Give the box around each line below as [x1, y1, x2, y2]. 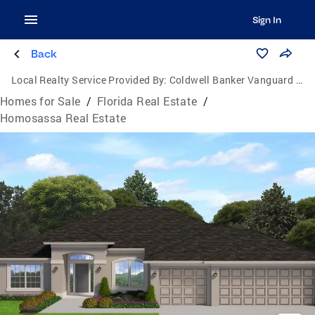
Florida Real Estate [97, 94, 198, 108]
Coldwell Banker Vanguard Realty [169, 73, 296, 86]
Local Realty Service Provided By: [11, 73, 167, 86]
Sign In [252, 14, 281, 25]
